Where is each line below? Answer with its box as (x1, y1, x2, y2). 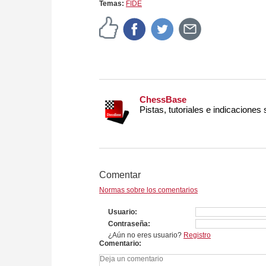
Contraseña (108, 220, 148, 229)
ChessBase (140, 94, 186, 105)
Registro (183, 231, 211, 240)
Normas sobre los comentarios (99, 186, 198, 195)
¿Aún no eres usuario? (108, 231, 183, 240)
